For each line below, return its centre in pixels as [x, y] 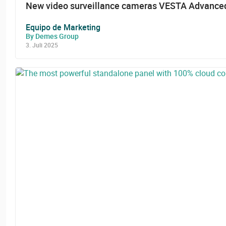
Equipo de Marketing [63, 27]
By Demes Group [52, 36]
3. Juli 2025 [42, 45]
